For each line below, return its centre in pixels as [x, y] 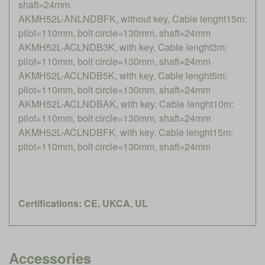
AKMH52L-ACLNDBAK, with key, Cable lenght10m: [126, 104]
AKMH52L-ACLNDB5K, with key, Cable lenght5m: [123, 75]
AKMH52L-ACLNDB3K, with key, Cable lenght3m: [123, 47]
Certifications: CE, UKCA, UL [83, 203]
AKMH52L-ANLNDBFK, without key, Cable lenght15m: [132, 18]
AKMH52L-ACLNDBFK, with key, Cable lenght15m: [126, 132]
